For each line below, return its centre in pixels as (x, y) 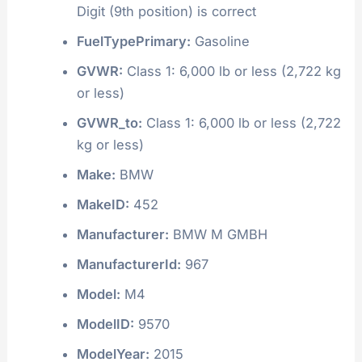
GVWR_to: (109, 122)
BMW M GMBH (218, 234)
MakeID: (103, 204)
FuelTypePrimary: (133, 41)
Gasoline (220, 41)
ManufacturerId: (128, 264)
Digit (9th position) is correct (166, 11)
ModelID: (105, 324)
